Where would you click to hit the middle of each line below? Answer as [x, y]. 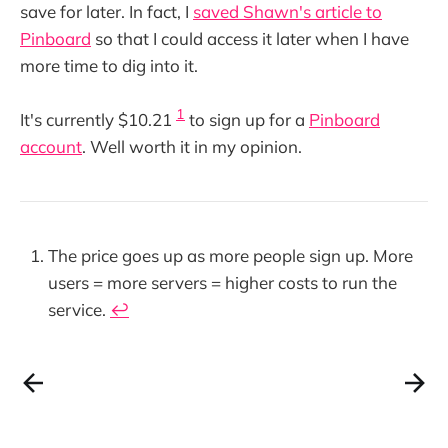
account [51, 146]
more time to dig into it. [109, 65]
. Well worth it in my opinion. [192, 146]
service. [79, 310]
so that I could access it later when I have [250, 38]
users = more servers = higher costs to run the [222, 283]
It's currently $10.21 [98, 119]
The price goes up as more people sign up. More [230, 256]
